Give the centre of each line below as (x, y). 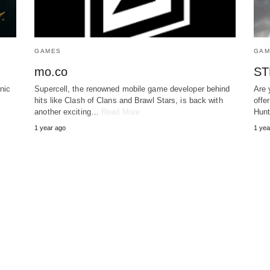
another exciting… (68, 112)
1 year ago (50, 128)
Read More (121, 112)
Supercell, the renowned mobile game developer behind (132, 89)
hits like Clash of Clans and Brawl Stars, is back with (129, 101)
